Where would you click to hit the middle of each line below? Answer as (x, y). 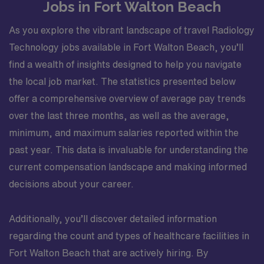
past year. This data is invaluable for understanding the (128, 150)
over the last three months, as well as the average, (119, 115)
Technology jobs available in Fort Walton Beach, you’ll (126, 47)
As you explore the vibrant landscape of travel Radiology (132, 30)
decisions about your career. (71, 184)
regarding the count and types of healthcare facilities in (129, 236)
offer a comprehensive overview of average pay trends (127, 98)
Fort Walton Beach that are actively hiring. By (109, 253)
